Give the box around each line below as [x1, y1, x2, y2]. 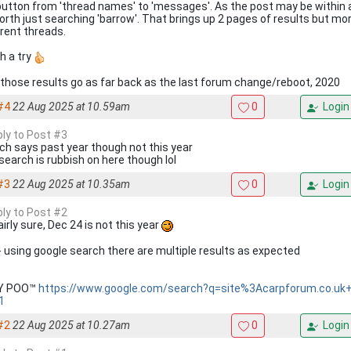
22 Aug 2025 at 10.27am [13, 319, 130, 331]
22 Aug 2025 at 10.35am [13, 178, 130, 190]
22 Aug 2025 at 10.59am [13, 100, 130, 113]
